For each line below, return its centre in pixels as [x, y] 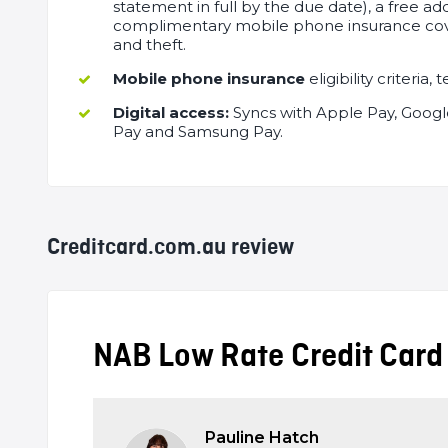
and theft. [149, 44]
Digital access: [171, 112]
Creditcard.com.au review [170, 247]
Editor [190, 350]
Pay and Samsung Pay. [198, 131]
